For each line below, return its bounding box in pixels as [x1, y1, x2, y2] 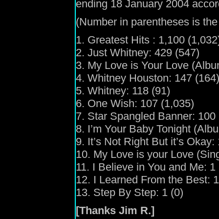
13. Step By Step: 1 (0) [76, 186, 183, 198]
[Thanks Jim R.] [76, 204, 154, 217]
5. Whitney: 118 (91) [76, 85, 170, 97]
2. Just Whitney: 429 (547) [76, 46, 199, 59]
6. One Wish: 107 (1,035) [76, 97, 194, 109]
